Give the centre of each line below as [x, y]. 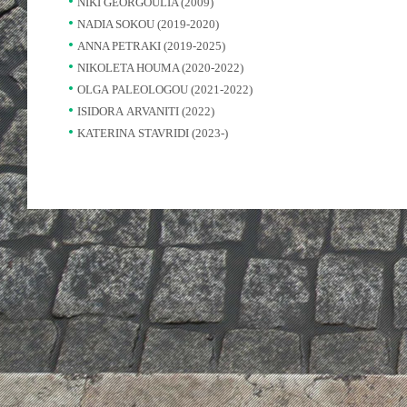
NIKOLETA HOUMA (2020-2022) [160, 68]
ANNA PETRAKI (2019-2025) [151, 46]
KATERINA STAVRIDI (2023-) [153, 133]
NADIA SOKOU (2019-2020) [148, 24]
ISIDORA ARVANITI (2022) [146, 111]
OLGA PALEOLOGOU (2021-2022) [165, 89]
